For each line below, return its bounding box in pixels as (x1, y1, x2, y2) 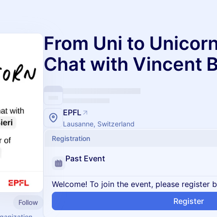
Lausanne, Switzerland (63, 120, 135, 128)
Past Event (65, 154, 105, 163)
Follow (18, 198, 38, 206)
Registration (52, 134, 90, 142)
